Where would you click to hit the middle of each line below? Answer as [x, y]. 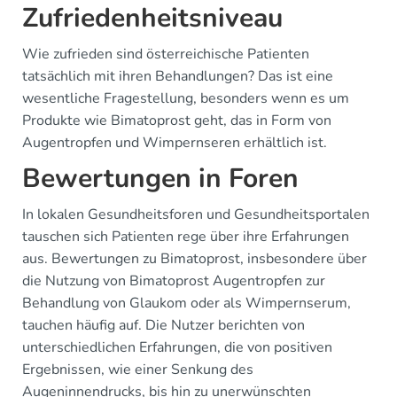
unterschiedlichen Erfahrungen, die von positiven [177, 347]
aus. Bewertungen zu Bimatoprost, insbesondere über [195, 258]
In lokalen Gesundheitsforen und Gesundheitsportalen [196, 214]
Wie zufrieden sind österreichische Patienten [166, 54]
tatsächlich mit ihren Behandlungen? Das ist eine [178, 76]
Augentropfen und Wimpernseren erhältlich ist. [175, 142]
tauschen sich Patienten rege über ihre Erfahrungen [186, 236]
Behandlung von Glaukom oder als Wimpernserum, [187, 303]
